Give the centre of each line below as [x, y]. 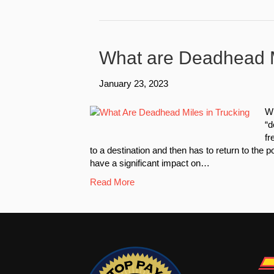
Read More [112, 182]
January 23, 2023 [134, 83]
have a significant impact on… [150, 163]
